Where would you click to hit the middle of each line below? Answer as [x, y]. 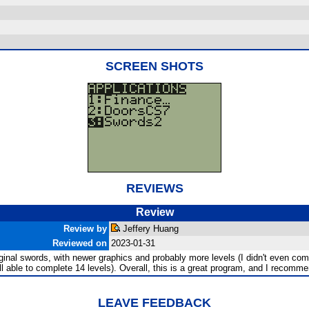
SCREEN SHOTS [154, 66]
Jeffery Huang [149, 229]
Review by [85, 229]
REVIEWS [154, 188]
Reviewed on [80, 243]
